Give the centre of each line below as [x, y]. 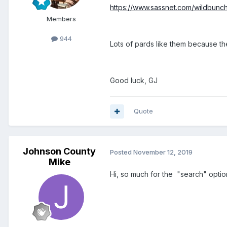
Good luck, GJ [134, 81]
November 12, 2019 [163, 152]
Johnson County [59, 152]
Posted [122, 152]
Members [61, 19]
